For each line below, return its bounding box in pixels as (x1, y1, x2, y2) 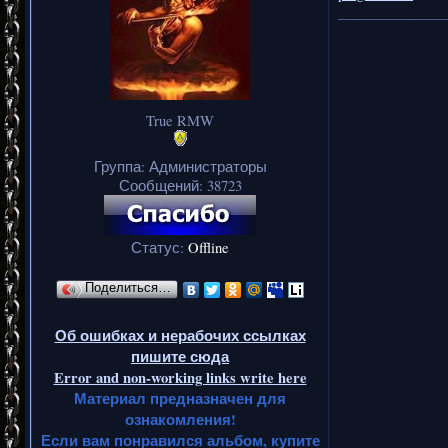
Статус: (131, 237, 188, 257)
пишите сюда (131, 345, 229, 367)
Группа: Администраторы (93, 156, 267, 176)
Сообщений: (118, 175, 207, 195)
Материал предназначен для (74, 387, 286, 409)
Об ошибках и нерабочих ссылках (54, 324, 306, 346)
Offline (188, 237, 229, 257)
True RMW (146, 110, 214, 130)
